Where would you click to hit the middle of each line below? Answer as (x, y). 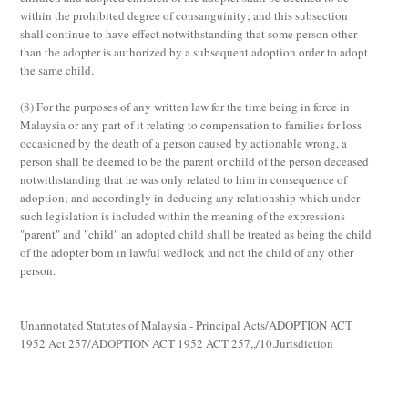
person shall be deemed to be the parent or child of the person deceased (195, 161)
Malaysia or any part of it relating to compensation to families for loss (191, 125)
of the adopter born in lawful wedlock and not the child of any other (187, 252)
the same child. (57, 70)
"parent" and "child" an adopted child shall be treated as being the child (196, 234)
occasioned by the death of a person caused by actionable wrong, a (184, 143)
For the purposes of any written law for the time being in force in (194, 107)
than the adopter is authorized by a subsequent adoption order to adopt (194, 52)
